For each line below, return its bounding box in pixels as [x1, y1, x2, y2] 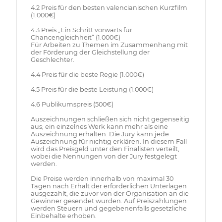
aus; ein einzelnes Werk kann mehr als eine [30, 123, 168, 131]
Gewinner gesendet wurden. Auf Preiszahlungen [30, 197, 187, 205]
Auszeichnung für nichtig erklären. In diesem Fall [30, 138, 187, 146]
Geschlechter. [30, 56, 74, 64]
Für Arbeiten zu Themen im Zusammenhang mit [30, 41, 188, 49]
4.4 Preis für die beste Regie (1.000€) [30, 71, 144, 79]
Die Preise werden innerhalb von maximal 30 [30, 175, 173, 183]
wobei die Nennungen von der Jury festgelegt [30, 153, 177, 161]
